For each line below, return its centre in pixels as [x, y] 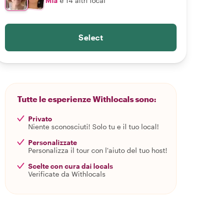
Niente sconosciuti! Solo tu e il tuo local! [93, 127]
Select [91, 37]
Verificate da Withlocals [67, 174]
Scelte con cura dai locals [71, 166]
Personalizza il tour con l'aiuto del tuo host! [98, 150]
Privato [40, 119]
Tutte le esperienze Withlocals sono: [87, 99]
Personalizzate [53, 142]
